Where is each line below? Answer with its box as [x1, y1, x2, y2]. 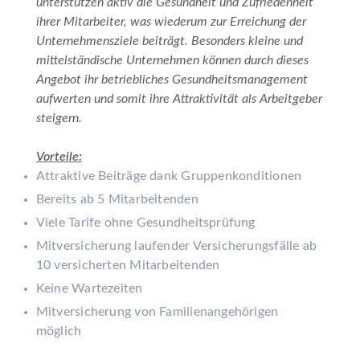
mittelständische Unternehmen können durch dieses [35, 53, 309, 67]
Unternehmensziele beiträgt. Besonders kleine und [35, 34, 303, 47]
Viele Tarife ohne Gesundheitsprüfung [35, 215, 256, 229]
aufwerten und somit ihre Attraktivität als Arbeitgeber [35, 92, 322, 105]
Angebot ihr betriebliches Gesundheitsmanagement [35, 72, 308, 86]
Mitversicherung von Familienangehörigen [35, 305, 279, 318]
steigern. [35, 111, 82, 125]
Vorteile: [35, 149, 82, 163]
